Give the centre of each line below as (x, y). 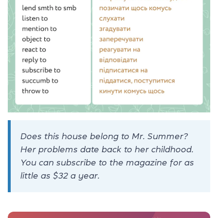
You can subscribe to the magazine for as (107, 162)
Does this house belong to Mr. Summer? (104, 136)
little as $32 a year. (60, 175)
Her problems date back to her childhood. (107, 149)
